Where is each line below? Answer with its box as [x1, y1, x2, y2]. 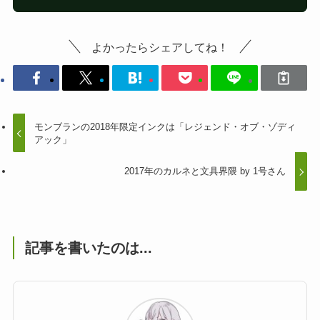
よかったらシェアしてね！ [91, 40, 229, 54]
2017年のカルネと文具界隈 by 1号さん [124, 166, 286, 177]
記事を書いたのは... [25, 240, 153, 256]
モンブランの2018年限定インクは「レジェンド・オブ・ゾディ [34, 121, 296, 132]
